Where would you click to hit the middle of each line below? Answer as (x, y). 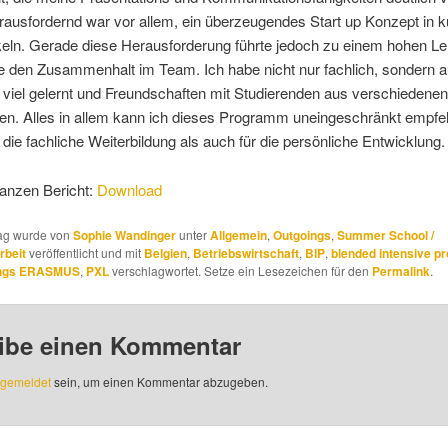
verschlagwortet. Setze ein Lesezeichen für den (240, 270)
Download (129, 189)
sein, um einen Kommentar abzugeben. (159, 381)
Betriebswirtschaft (245, 252)
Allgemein (238, 234)
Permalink (400, 270)
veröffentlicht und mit (84, 252)
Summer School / (385, 234)
